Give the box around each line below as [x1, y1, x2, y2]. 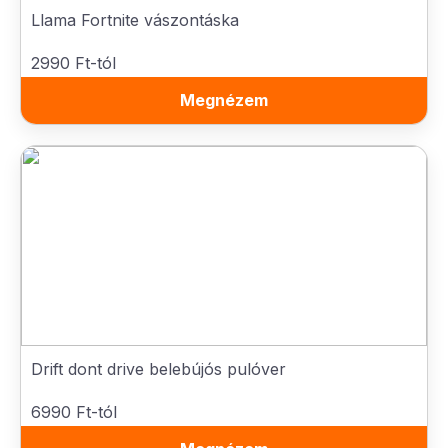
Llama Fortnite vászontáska [31, 10, 239, 30]
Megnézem [180, 90, 268, 110]
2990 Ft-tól [31, 53, 116, 73]
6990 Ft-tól [31, 402, 117, 422]
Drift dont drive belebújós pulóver [31, 359, 286, 379]
